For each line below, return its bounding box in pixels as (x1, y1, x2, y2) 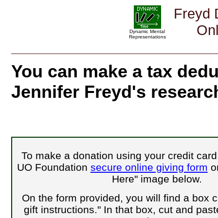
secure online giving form (90, 161, 208, 173)
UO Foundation (17, 161, 91, 173)
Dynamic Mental (129, 29, 165, 34)
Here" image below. (112, 173, 202, 184)
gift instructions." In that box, (23, 203, 159, 215)
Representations (128, 34, 166, 39)
